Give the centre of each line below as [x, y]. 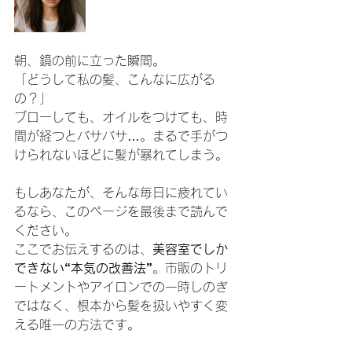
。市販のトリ [190, 268]
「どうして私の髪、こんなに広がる [115, 79]
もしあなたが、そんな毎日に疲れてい [121, 192]
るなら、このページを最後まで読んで [121, 211]
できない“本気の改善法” [83, 268]
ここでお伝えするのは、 [83, 249]
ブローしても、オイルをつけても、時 [121, 117]
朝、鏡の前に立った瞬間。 [90, 60]
